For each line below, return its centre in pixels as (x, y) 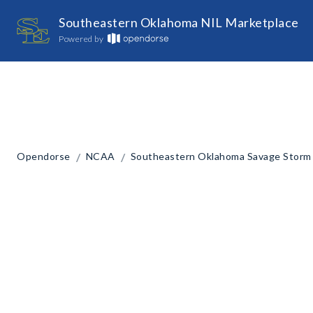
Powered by (81, 39)
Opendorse (44, 156)
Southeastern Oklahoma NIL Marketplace (179, 22)
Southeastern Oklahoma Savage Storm (221, 156)
